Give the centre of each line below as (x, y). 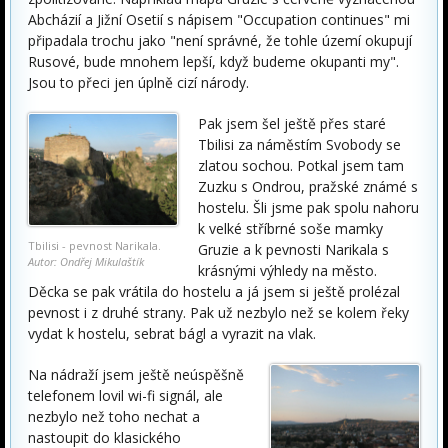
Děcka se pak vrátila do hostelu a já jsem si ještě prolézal (214, 291)
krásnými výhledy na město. (287, 270)
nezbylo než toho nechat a (114, 416)
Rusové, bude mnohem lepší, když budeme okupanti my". (213, 61)
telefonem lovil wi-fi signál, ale (125, 395)
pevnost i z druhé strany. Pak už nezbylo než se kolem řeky (218, 312)
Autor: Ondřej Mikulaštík (86, 261)
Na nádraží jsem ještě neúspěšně (136, 374)
